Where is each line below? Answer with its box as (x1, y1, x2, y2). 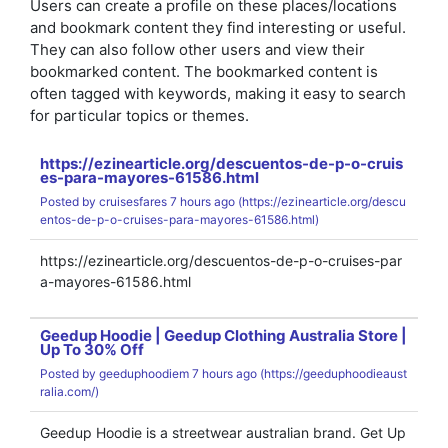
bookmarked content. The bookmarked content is (30, 62, 378, 81)
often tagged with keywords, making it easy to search (30, 84, 406, 103)
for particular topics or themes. (30, 106, 249, 125)
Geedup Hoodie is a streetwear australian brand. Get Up (40, 424, 406, 441)
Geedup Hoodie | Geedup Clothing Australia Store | (40, 326, 407, 345)
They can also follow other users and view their (30, 40, 365, 59)
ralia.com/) (40, 384, 99, 399)
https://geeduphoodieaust (264, 366, 407, 381)
